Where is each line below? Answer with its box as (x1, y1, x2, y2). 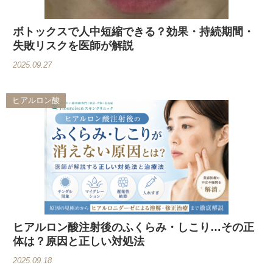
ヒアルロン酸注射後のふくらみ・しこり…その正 (13, 221, 254, 233)
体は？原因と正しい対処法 (13, 235, 144, 247)
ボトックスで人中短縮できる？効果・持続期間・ (13, 26, 254, 38)
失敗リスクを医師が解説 (13, 40, 133, 52)
